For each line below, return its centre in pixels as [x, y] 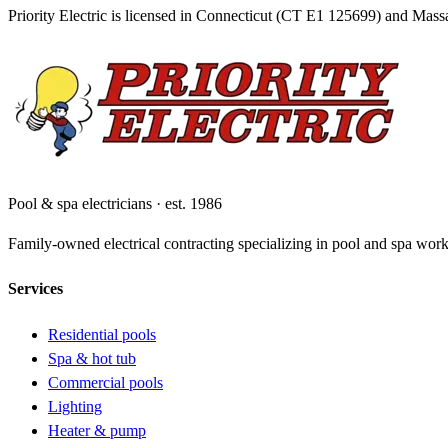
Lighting [75, 406]
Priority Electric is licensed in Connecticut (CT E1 [168, 16]
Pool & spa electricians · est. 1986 [115, 204]
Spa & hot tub [92, 358]
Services [35, 289]
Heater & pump [97, 430]
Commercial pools [105, 382]
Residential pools [102, 334]
